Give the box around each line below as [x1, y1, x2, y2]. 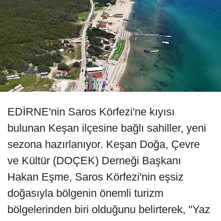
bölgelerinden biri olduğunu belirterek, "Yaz [7, 203, 210, 216]
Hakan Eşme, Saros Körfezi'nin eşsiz [7, 170, 184, 183]
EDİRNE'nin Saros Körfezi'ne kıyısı [7, 105, 175, 118]
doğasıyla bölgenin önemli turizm [7, 186, 163, 199]
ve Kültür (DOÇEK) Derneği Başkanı [7, 154, 181, 167]
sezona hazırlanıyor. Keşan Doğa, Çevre [7, 138, 200, 150]
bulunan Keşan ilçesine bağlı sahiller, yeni [7, 121, 206, 134]
